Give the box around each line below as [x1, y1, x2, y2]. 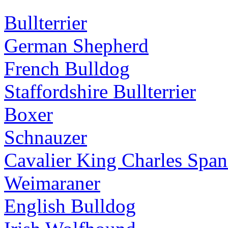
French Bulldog [4, 58, 130, 80]
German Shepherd [4, 35, 149, 57]
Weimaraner [4, 172, 100, 194]
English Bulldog [4, 195, 136, 217]
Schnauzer [4, 126, 87, 149]
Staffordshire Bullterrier [4, 80, 196, 103]
